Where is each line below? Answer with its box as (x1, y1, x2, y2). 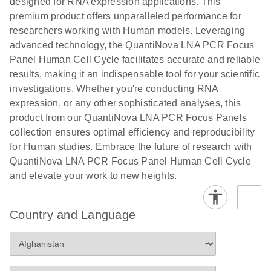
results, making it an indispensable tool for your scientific (10, 69, 260, 79)
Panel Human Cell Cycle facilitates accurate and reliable (10, 54, 260, 65)
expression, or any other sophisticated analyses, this (10, 98, 241, 108)
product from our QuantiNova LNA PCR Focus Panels (10, 113, 247, 123)
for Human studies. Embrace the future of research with (10, 142, 252, 152)
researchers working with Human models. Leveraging (10, 25, 246, 36)
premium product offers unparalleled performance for (10, 11, 241, 21)
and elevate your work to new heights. (10, 171, 177, 181)
